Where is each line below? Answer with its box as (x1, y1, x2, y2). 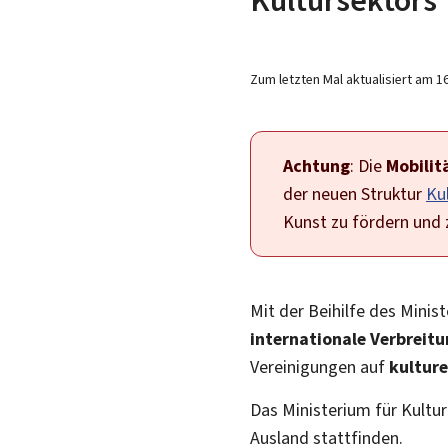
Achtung (283, 153, 350, 178)
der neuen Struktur (283, 181, 426, 206)
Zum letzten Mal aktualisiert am (250, 69, 436, 89)
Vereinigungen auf (250, 354, 389, 379)
